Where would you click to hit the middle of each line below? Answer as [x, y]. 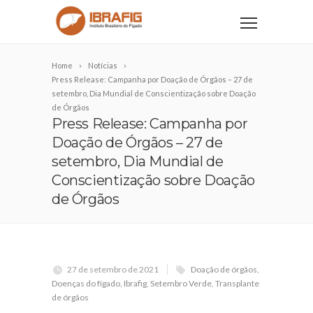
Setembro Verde [181, 283]
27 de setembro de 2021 [113, 269]
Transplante [237, 283]
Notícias [103, 65]
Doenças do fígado [86, 283]
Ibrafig [135, 283]
